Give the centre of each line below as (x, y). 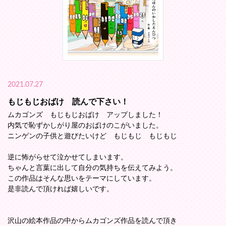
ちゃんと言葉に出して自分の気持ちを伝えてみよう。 (92, 168)
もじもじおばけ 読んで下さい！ (68, 102)
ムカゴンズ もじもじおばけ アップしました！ (85, 115)
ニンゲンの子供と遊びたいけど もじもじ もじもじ (92, 136)
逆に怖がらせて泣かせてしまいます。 (68, 158)
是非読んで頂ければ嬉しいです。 (61, 189)
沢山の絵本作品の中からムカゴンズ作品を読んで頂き (92, 221)
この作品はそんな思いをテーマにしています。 (82, 179)
